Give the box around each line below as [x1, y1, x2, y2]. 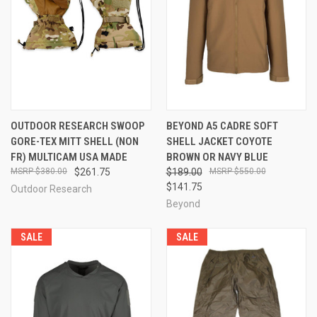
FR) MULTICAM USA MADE [11, 150, 127, 163]
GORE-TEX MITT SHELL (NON [11, 134, 139, 148]
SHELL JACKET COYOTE [166, 134, 272, 148]
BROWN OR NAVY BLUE [166, 150, 268, 163]
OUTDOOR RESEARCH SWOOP [11, 119, 144, 132]
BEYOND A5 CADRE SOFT [166, 119, 278, 132]
